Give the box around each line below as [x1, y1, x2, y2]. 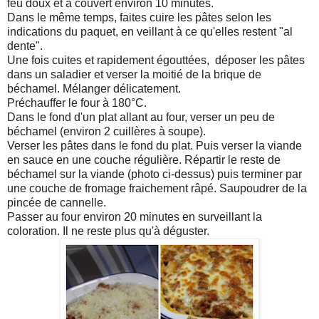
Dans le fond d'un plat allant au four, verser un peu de [7, 110, 275, 123]
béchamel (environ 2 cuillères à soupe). [7, 125, 206, 137]
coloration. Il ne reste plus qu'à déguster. [7, 224, 209, 237]
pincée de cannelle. [7, 196, 106, 209]
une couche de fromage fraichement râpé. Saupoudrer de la [7, 182, 307, 194]
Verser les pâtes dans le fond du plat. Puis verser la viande [7, 139, 302, 152]
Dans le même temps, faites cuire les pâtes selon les [7, 11, 271, 23]
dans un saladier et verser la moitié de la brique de [7, 68, 261, 80]
